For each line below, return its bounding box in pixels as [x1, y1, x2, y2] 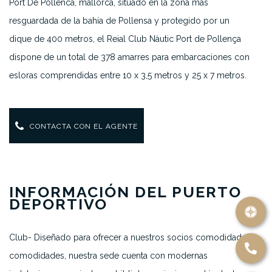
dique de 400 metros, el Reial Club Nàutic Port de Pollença [9, 34, 241, 44]
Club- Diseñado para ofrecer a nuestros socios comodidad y [9, 233, 249, 242]
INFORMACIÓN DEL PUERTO [9, 183, 242, 201]
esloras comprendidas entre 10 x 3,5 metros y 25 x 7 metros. [9, 70, 246, 80]
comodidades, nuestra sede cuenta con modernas [9, 251, 208, 260]
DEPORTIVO [9, 195, 107, 213]
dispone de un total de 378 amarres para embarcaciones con [9, 52, 250, 62]
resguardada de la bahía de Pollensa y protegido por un [9, 16, 229, 25]
